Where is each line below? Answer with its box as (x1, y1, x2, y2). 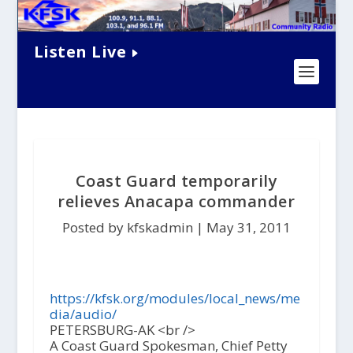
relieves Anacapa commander (58, 191, 295, 213)
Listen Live (33, 40, 127, 62)
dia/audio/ (49, 305, 117, 324)
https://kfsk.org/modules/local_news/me (49, 289, 300, 308)
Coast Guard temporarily (75, 170, 278, 192)
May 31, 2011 (206, 218, 291, 237)
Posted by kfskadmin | (61, 218, 206, 237)
